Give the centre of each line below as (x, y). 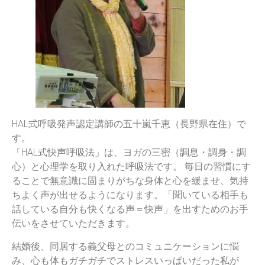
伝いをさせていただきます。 (73, 224)
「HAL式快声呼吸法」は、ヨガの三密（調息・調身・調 (129, 153)
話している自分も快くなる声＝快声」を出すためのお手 (130, 209)
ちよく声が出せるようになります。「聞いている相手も (130, 195)
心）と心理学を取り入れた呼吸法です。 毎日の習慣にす (131, 167)
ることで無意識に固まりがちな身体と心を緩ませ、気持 (130, 181)
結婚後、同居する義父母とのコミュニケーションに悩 (125, 246)
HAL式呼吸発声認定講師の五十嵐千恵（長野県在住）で (129, 124)
